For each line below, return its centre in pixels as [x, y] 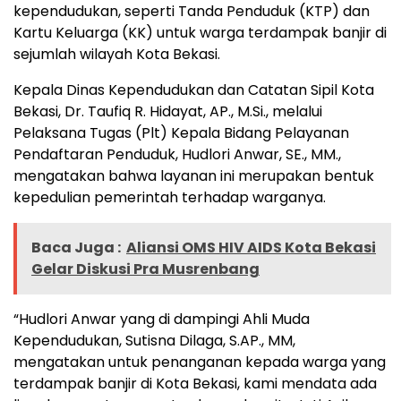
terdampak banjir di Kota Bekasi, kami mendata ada [195, 383]
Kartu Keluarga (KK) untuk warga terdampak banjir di [200, 32]
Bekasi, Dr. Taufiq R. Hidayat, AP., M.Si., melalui [168, 111]
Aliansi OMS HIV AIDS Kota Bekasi [251, 247]
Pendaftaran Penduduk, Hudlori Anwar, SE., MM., [177, 154]
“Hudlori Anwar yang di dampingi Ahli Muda [162, 319]
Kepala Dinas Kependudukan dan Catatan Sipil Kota [194, 90]
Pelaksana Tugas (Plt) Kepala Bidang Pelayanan [181, 132]
